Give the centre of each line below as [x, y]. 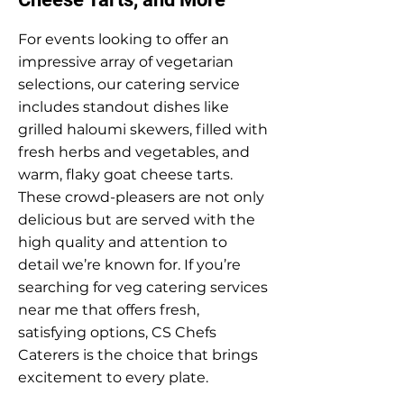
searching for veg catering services [143, 287]
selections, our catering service [129, 84]
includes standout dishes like [124, 107]
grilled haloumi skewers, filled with [143, 129]
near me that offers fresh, [109, 310]
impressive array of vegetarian [126, 62]
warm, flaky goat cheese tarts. [125, 174]
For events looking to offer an [124, 39]
